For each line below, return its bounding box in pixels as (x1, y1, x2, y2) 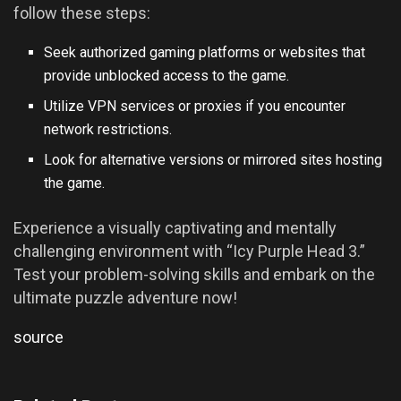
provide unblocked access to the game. (44, 67, 290, 85)
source (13, 328, 64, 347)
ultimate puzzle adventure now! (13, 288, 237, 308)
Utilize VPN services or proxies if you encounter (44, 98, 346, 115)
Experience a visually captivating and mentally (13, 218, 337, 238)
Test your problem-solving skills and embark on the (13, 265, 375, 285)
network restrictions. (44, 121, 173, 139)
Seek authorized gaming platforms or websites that (44, 44, 366, 62)
